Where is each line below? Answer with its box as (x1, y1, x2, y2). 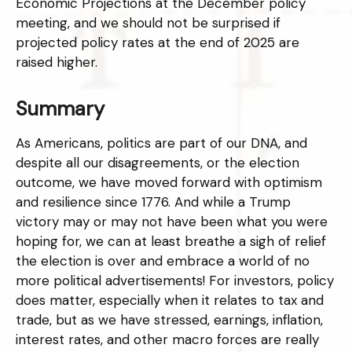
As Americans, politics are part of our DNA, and (16, 134, 307, 152)
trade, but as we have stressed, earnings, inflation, (16, 310, 323, 328)
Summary (16, 95, 104, 122)
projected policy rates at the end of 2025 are (16, 33, 299, 51)
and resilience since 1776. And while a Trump (16, 192, 291, 211)
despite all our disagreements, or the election (16, 153, 299, 171)
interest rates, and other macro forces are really (16, 330, 319, 348)
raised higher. (16, 53, 97, 71)
